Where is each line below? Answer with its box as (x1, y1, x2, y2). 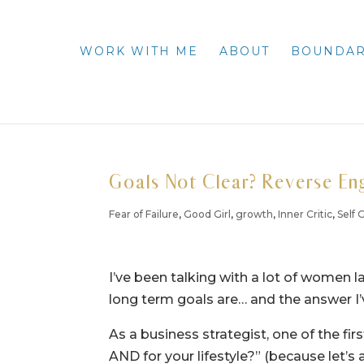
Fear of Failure (109, 208, 180, 220)
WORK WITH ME (79, 43, 198, 58)
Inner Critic (278, 208, 333, 220)
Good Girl (184, 208, 232, 220)
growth (236, 208, 274, 220)
